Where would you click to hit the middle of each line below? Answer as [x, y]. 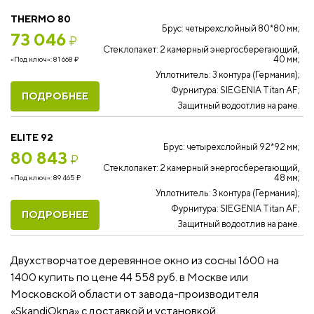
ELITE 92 [32, 137]
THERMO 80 [41, 19]
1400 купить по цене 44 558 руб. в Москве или [129, 277]
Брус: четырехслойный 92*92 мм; [232, 147]
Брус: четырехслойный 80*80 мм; [231, 28]
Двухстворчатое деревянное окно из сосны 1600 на [145, 260]
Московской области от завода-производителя [135, 294]
